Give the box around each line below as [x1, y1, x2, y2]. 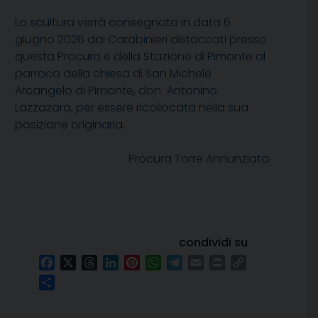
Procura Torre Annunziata [128, 150, 269, 168]
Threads [97, 254, 143, 271]
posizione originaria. [15, 116, 125, 133]
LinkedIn [119, 254, 161, 271]
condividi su [179, 234, 248, 251]
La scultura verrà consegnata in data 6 [15, 14, 231, 31]
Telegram [182, 254, 235, 271]
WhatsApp [161, 254, 219, 271]
